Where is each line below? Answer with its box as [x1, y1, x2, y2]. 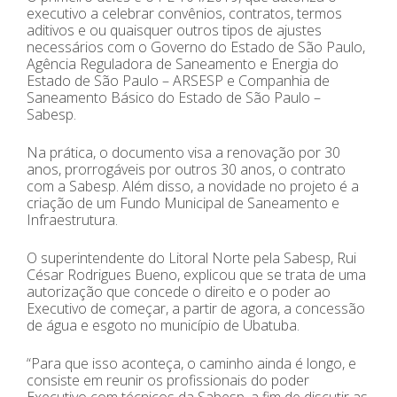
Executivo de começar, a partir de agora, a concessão [27, 298, 365, 318]
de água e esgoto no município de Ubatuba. [27, 315, 300, 335]
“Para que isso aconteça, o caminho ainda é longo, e [27, 353, 356, 373]
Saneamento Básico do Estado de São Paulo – [27, 87, 321, 107]
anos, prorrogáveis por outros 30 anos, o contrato [27, 159, 346, 179]
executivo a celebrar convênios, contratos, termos [27, 3, 342, 23]
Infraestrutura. [27, 209, 118, 230]
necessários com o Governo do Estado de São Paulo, [27, 36, 365, 57]
